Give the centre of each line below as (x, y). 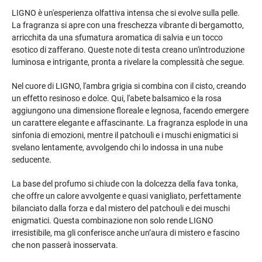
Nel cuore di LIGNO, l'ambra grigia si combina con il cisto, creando (129, 86)
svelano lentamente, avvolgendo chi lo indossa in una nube (117, 147)
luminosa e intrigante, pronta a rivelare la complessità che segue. (128, 62)
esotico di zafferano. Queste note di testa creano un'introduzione (128, 49)
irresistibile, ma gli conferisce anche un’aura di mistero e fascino (126, 232)
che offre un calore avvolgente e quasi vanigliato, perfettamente (126, 196)
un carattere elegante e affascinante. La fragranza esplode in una (130, 123)
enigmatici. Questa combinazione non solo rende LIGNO (113, 220)
